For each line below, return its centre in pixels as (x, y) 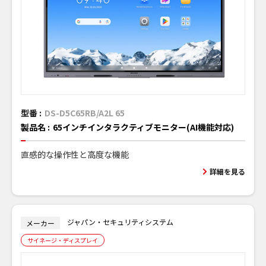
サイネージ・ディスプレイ (63, 240)
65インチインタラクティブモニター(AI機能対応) (143, 127)
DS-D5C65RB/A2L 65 (85, 113)
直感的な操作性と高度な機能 (75, 154)
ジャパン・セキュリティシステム (120, 221)
